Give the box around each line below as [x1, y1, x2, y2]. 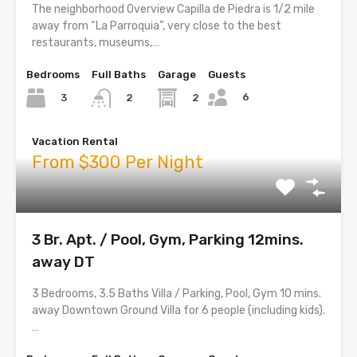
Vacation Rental [32, 135, 118, 148]
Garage [158, 69, 196, 80]
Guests [208, 69, 245, 80]
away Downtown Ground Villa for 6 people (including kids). [32, 304, 325, 318]
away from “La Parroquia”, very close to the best [32, 19, 281, 33]
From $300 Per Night [32, 151, 203, 174]
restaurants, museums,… [32, 36, 159, 49]
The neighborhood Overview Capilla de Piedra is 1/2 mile [32, 2, 315, 16]
